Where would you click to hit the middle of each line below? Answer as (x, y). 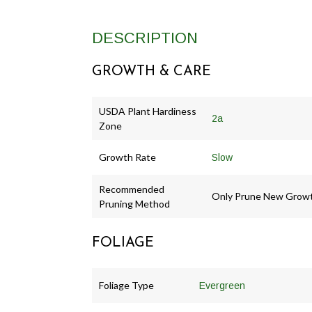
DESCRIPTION (145, 38)
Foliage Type (126, 286)
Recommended (132, 189)
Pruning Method (134, 204)
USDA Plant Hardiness (148, 111)
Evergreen (222, 286)
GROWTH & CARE (151, 72)
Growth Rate (127, 157)
